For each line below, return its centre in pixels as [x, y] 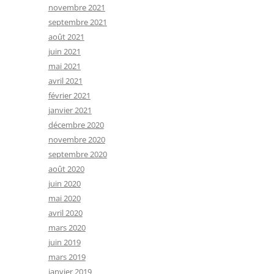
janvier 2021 [70, 110]
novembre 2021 [76, 7]
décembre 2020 [76, 125]
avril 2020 [65, 213]
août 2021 [66, 37]
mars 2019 [67, 257]
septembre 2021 [77, 22]
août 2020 [66, 169]
